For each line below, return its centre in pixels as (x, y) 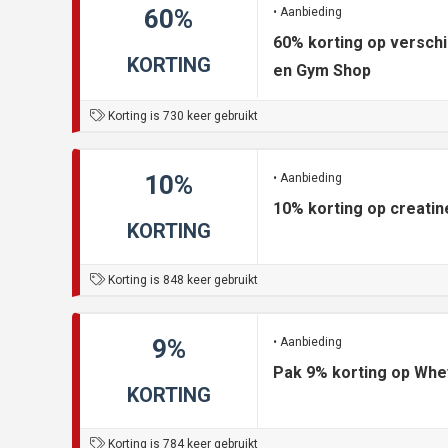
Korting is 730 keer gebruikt (181, 116)
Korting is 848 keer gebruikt (181, 280)
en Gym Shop (322, 71)
